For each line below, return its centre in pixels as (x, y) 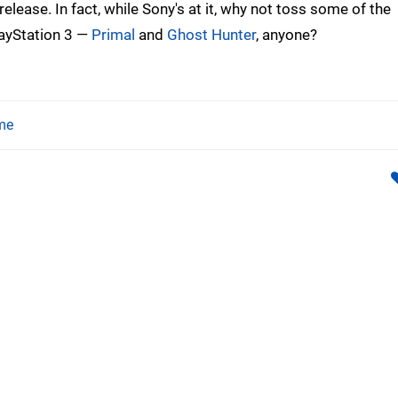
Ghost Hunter (211, 34)
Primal (113, 34)
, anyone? (287, 34)
